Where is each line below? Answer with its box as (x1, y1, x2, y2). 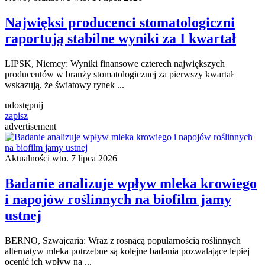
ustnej (5, 207, 41, 223)
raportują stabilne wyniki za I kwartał (5, 31, 236, 46)
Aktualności (5, 153, 50, 163)
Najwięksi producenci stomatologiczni (5, 15, 235, 30)
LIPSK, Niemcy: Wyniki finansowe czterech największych (5, 58, 225, 69)
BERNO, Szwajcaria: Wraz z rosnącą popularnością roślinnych (5, 235, 241, 245)
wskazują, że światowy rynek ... (5, 79, 124, 90)
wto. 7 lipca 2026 (52, 153, 117, 163)
